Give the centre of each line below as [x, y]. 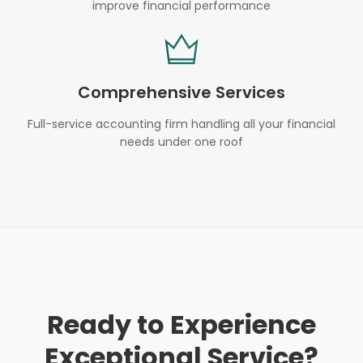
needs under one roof [181, 142]
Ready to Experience [181, 325]
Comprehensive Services [181, 92]
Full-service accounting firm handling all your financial [181, 124]
